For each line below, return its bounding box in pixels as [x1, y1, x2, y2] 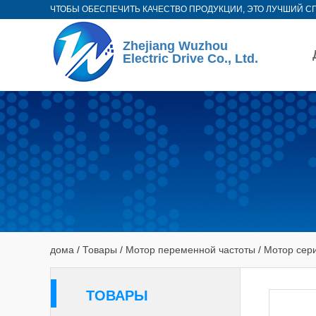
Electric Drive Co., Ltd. [123, 51, 258, 66]
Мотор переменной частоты [126, 244, 255, 255]
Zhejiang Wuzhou [123, 38, 228, 53]
